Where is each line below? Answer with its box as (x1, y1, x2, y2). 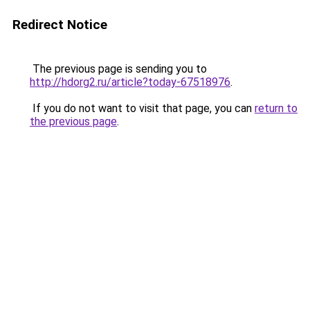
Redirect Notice (12, 17, 107, 33)
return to (255, 102, 298, 115)
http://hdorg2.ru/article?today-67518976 (30, 75, 230, 89)
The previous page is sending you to (30, 62, 207, 75)
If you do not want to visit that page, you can (30, 102, 255, 115)
